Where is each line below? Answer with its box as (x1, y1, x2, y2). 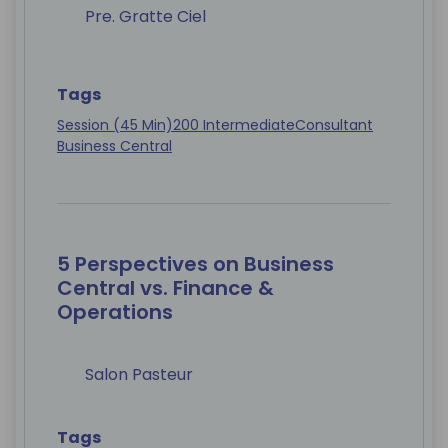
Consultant (295, 115, 373, 136)
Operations (57, 298, 173, 327)
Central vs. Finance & (57, 274, 274, 303)
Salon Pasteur (85, 363, 193, 387)
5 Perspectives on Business (57, 250, 334, 279)
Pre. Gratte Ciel (85, 5, 206, 29)
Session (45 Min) (57, 115, 173, 136)
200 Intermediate (173, 115, 295, 136)
